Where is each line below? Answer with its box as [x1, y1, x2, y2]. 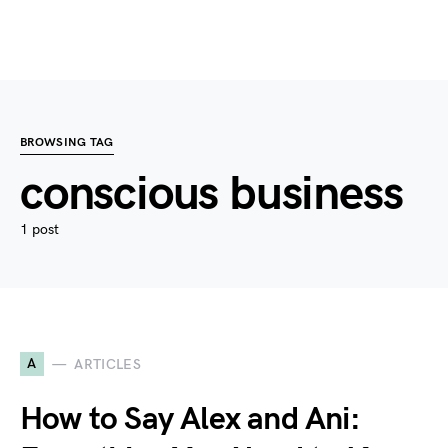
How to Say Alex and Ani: [20, 400, 360, 439]
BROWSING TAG [20, 135, 114, 150]
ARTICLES [74, 355, 142, 373]
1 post [20, 221, 59, 238]
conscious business [20, 166, 403, 223]
